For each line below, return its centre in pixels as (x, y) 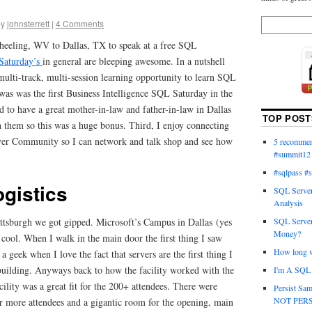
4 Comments (80, 23)
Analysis (288, 202)
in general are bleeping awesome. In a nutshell (134, 61)
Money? (287, 233)
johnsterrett (28, 23)
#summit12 (292, 154)
